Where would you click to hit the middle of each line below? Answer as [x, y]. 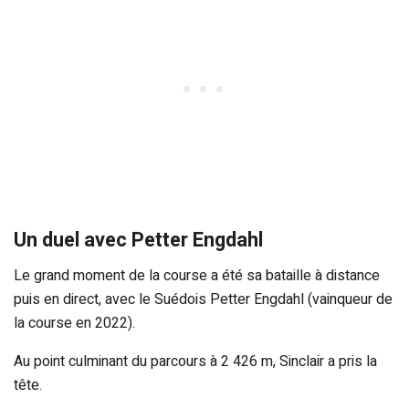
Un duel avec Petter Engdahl [138, 240]
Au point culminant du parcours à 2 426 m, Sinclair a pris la [195, 361]
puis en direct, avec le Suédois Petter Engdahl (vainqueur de [203, 299]
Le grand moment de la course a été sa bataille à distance [197, 275]
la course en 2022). [74, 323]
